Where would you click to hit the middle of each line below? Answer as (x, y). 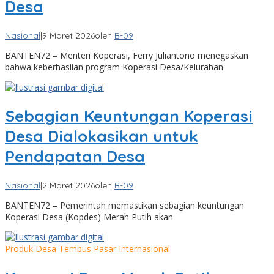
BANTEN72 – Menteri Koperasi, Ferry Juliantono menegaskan (127, 55)
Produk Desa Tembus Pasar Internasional (87, 248)
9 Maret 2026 (68, 35)
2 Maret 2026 (68, 185)
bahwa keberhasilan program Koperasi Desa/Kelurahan (114, 67)
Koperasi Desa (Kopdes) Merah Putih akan (89, 217)
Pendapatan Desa (75, 157)
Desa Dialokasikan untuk (102, 136)
